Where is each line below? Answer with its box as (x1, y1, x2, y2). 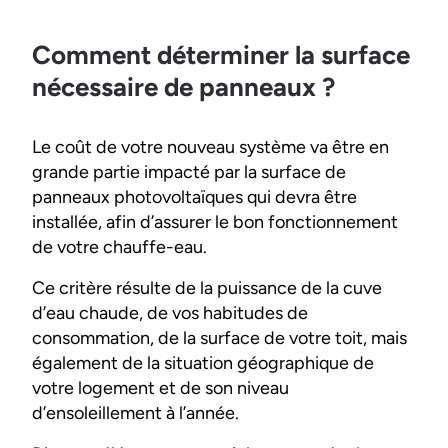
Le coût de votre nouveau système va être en (32, 136, 389, 159)
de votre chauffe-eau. (32, 236, 207, 259)
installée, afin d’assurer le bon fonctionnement (32, 211, 398, 234)
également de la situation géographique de (32, 352, 374, 375)
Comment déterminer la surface (32, 39, 410, 72)
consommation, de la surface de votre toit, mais (32, 327, 407, 350)
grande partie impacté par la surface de (32, 161, 346, 184)
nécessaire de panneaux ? (32, 71, 335, 104)
